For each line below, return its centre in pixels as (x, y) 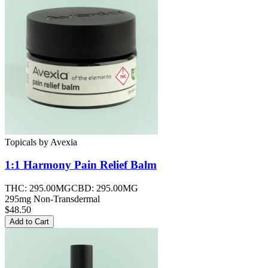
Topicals (21, 142)
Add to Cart (29, 222)
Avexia (64, 142)
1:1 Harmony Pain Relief (66, 165)
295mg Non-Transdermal (52, 199)
